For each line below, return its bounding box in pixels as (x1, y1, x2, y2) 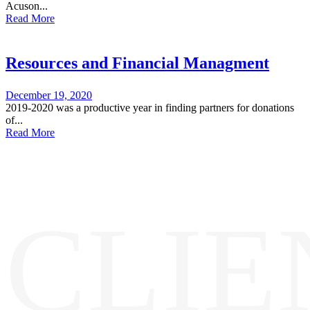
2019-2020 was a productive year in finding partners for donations (6, 101, 294, 113)
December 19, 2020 (6, 89, 92, 101)
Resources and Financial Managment (6, 53, 269, 72)
